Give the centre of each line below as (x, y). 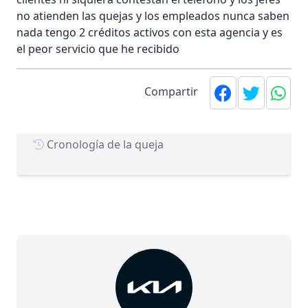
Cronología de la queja (104, 144)
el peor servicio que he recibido (98, 48)
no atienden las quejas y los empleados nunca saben (153, 15)
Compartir (171, 91)
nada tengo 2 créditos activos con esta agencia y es (150, 32)
